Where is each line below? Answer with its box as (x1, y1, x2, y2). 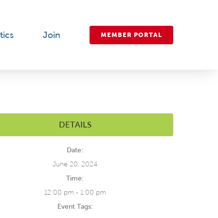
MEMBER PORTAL (101, 31, 162, 38)
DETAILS (58, 120, 91, 129)
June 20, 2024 (53, 161, 97, 168)
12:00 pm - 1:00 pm (44, 189, 106, 196)
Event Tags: (57, 203, 93, 210)
